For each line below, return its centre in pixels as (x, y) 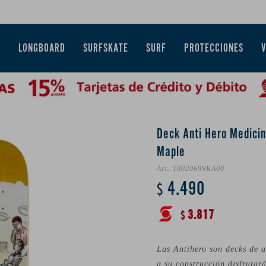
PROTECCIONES (214, 49)
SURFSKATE (106, 49)
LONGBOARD (42, 49)
